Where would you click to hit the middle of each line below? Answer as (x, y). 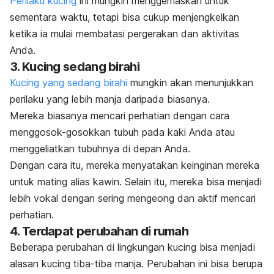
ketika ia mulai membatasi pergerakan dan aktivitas (124, 34)
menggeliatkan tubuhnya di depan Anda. (102, 149)
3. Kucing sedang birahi (75, 67)
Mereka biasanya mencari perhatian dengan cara (120, 116)
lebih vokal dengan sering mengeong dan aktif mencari (133, 198)
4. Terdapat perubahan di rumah (99, 231)
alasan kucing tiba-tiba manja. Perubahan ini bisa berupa (136, 264)
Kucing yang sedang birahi (68, 83)
